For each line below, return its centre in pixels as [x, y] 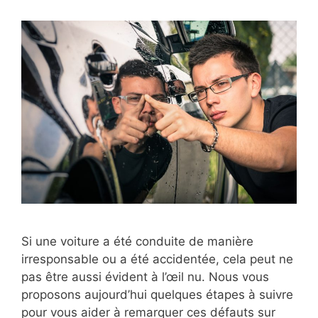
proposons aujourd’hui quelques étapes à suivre [157, 295]
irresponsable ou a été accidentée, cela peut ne [157, 259]
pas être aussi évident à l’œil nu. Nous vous [145, 277]
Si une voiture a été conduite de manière [137, 242]
